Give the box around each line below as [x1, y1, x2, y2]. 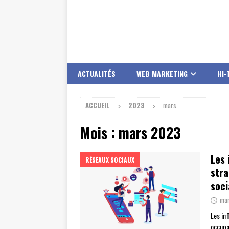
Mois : [80, 122, 119, 143]
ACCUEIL [85, 100, 110, 110]
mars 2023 [119, 122, 180, 143]
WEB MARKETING [136, 68, 188, 79]
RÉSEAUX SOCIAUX [85, 155, 134, 164]
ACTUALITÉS [78, 68, 116, 79]
